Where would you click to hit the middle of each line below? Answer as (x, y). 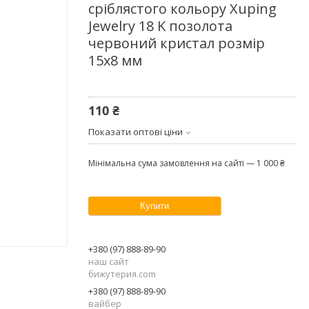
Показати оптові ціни (136, 131)
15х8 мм (115, 60)
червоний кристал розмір (177, 43)
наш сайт (109, 261)
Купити (154, 206)
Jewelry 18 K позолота (160, 26)
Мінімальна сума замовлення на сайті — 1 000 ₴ (187, 163)
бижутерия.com (122, 273)
